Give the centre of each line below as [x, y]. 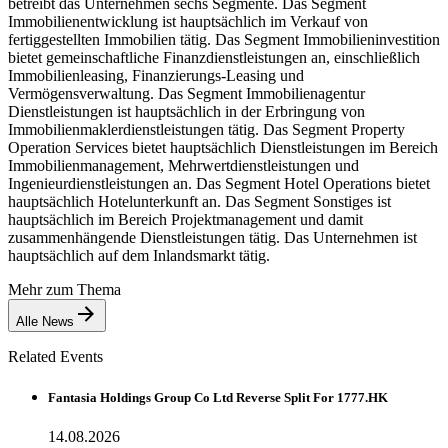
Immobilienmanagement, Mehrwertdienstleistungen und [183, 165]
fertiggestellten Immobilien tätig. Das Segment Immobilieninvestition [224, 39]
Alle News [45, 321]
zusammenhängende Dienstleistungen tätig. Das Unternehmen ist [212, 237]
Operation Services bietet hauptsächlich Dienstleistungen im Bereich [223, 147]
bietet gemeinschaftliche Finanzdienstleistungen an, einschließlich [214, 57]
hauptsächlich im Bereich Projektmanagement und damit [185, 219]
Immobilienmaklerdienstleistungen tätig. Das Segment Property [206, 129]
